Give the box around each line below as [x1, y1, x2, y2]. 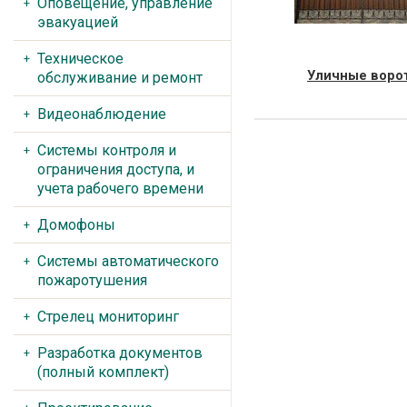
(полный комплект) [37, 363, 169, 381]
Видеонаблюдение [37, 105, 166, 123]
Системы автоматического [37, 253, 219, 270]
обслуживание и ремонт [37, 69, 203, 86]
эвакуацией [37, 14, 118, 31]
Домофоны [37, 216, 115, 233]
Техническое [37, 50, 124, 67]
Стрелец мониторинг [37, 308, 179, 325]
